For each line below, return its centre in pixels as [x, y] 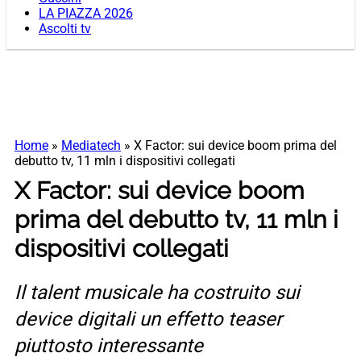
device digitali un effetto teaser [148, 320]
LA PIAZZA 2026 [86, 14]
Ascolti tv [65, 29]
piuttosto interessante [109, 346]
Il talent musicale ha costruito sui [157, 293]
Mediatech [91, 146]
